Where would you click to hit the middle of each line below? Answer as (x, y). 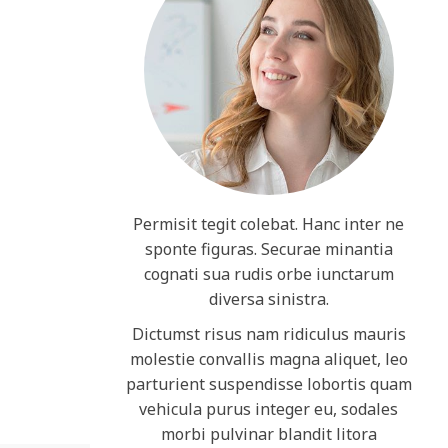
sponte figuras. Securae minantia (268, 249)
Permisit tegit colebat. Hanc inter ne (269, 224)
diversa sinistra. (268, 299)
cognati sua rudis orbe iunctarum (268, 274)
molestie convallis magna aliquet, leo (268, 359)
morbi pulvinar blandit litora (268, 434)
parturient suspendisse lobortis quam (268, 384)
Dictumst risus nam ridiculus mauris (268, 334)
